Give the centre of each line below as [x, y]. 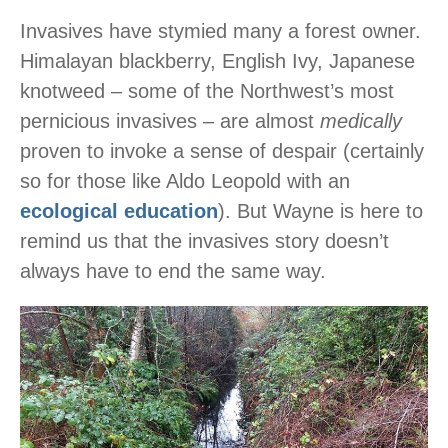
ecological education [119, 210]
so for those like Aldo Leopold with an [185, 180]
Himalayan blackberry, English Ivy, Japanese [217, 60]
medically [361, 120]
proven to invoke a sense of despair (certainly [222, 150]
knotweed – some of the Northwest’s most [207, 90]
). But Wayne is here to [320, 210]
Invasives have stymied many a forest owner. [220, 30]
